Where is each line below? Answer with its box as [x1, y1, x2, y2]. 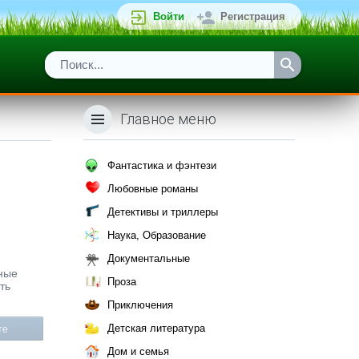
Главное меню [120, 111, 216, 127]
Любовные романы [107, 183, 198, 195]
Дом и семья [107, 345, 169, 357]
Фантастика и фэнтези [107, 159, 216, 171]
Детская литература [107, 322, 205, 334]
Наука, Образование [107, 229, 206, 241]
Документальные [107, 252, 190, 264]
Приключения [107, 299, 173, 311]
